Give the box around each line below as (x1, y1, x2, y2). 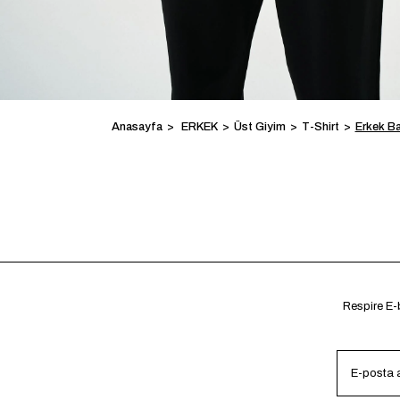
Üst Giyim (233, 121, 286, 133)
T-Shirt (301, 121, 339, 133)
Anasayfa (111, 121, 162, 133)
